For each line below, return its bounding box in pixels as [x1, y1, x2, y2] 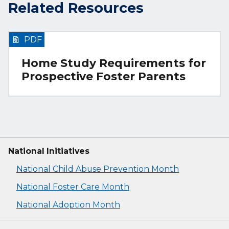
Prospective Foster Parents [21, 70, 186, 84]
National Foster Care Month [16, 182, 129, 192]
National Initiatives [8, 146, 89, 156]
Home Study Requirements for [21, 56, 206, 71]
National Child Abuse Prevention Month [16, 164, 179, 174]
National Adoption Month [16, 200, 120, 210]
